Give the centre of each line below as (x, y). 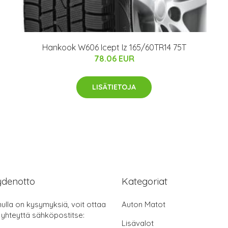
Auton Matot (144, 204)
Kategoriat (145, 181)
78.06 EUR (114, 58)
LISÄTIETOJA (114, 87)
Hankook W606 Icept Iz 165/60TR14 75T (114, 47)
